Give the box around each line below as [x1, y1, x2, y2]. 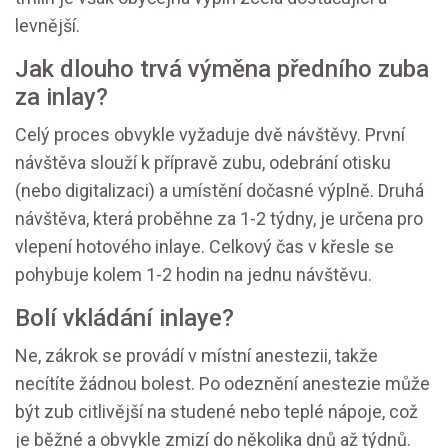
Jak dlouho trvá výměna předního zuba [15, 55, 429, 84]
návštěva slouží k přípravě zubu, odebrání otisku [15, 152, 391, 174]
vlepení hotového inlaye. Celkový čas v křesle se [15, 236, 394, 258]
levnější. [15, 15, 80, 37]
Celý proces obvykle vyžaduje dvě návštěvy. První [15, 124, 405, 146]
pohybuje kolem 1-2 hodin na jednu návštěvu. [15, 264, 372, 286]
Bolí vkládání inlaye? [15, 304, 234, 333]
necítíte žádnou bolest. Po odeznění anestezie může [15, 373, 430, 395]
